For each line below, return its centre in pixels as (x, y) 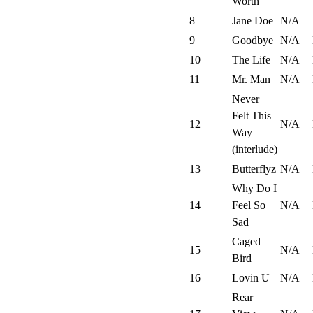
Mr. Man (251, 80)
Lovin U (251, 278)
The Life (251, 60)
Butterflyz (254, 169)
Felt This (252, 116)
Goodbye (253, 41)
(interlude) (255, 150)
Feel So (249, 205)
